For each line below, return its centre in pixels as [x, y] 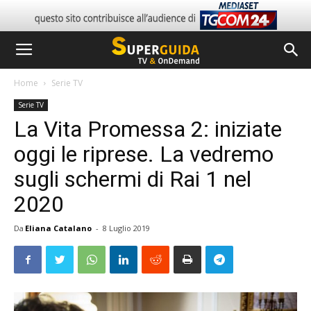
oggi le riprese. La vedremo [144, 154]
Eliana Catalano [58, 228]
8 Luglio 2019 [126, 228]
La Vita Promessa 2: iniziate [148, 129]
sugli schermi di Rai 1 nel [133, 179]
